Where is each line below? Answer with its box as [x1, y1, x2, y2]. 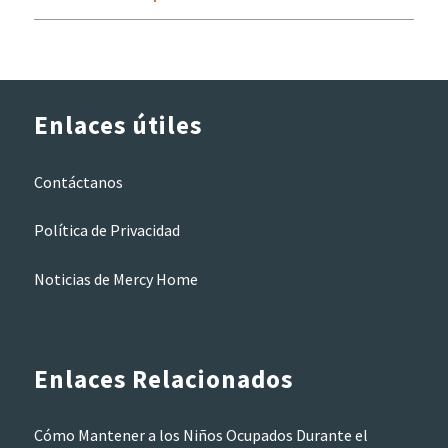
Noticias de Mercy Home [33, 268, 198, 289]
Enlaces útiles [33, 109, 202, 142]
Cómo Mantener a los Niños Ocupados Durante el [33, 425, 368, 446]
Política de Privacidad [33, 220, 180, 241]
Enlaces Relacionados [33, 362, 293, 395]
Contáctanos [33, 171, 123, 192]
